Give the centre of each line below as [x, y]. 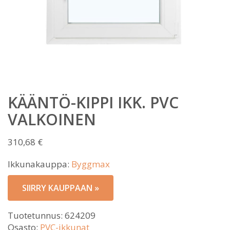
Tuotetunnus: [36, 215]
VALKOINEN [52, 119]
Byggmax [91, 164]
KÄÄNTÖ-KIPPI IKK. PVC [93, 102]
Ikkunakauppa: [40, 164]
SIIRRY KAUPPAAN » [61, 188]
